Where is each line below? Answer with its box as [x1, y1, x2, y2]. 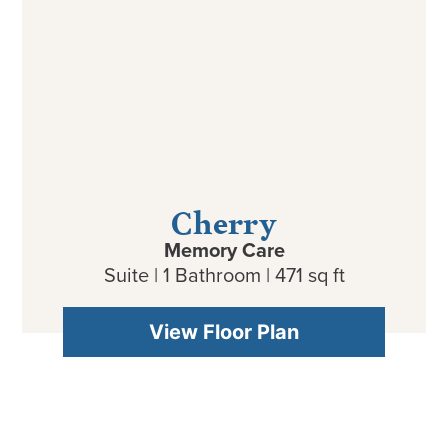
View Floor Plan [149, 319, 299, 344]
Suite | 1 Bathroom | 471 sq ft [103, 259, 345, 289]
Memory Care [163, 234, 285, 264]
